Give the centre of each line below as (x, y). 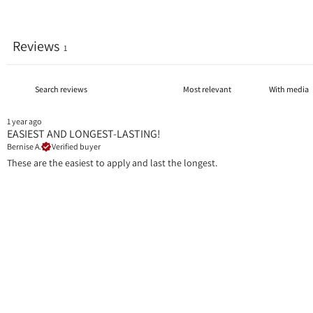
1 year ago (24, 121)
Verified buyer (76, 147)
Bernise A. (24, 147)
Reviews (36, 46)
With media (289, 89)
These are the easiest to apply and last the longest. (112, 162)
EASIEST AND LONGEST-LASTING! (84, 133)
